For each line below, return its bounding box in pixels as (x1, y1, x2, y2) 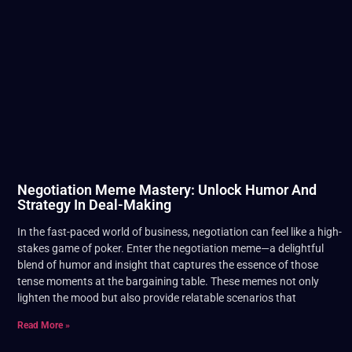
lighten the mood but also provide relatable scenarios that (17, 291, 296, 305)
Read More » (17, 320, 70, 332)
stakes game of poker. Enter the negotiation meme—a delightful (17, 242, 324, 255)
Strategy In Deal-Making (17, 196, 171, 214)
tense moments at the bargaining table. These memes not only (17, 275, 319, 288)
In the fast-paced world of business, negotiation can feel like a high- (17, 225, 342, 239)
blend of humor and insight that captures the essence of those (17, 258, 318, 272)
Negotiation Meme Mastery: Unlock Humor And (17, 181, 317, 199)
